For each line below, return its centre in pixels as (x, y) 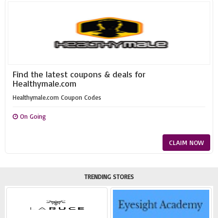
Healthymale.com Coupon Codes (57, 97)
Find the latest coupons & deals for (79, 74)
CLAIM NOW (186, 142)
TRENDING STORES (109, 177)
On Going (32, 116)
